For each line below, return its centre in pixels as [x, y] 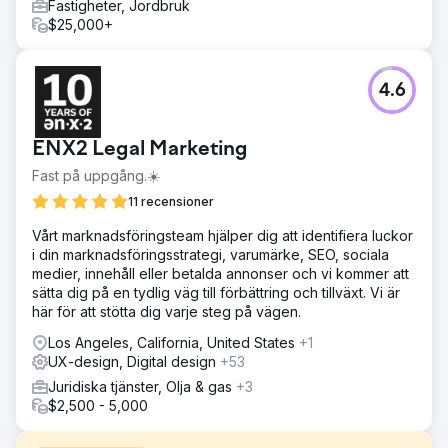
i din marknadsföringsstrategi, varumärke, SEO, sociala [210, 254]
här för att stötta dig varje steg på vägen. [166, 311]
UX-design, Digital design [134, 361]
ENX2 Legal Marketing [140, 149]
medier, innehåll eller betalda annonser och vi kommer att [220, 273]
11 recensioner [171, 201]
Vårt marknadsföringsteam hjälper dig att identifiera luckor [222, 235]
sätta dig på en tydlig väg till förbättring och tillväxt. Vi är [216, 292]
